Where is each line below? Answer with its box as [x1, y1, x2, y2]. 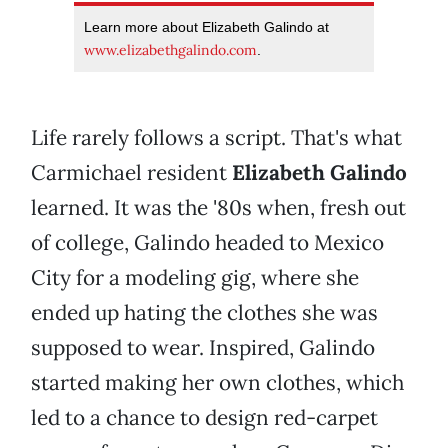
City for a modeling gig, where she [31, 264, 359, 292]
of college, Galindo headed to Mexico [31, 229, 384, 257]
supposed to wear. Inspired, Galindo [31, 334, 375, 362]
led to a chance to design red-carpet [31, 404, 378, 432]
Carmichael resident [31, 159, 232, 187]
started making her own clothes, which [31, 369, 404, 397]
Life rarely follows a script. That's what [31, 124, 402, 152]
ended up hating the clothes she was [31, 299, 378, 327]
